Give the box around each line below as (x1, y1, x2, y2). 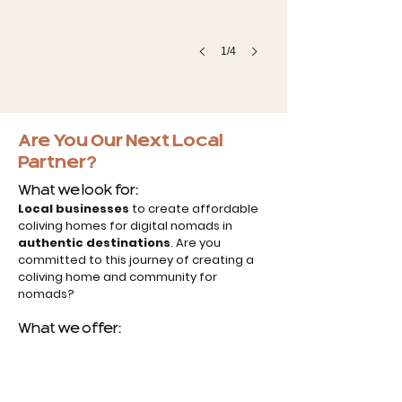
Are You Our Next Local (18, 131, 223, 152)
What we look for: (18, 183, 138, 199)
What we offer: (18, 321, 121, 337)
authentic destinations (18, 234, 170, 251)
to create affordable (129, 200, 258, 217)
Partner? (18, 153, 97, 173)
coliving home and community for (18, 268, 217, 285)
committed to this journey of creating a (18, 251, 254, 268)
